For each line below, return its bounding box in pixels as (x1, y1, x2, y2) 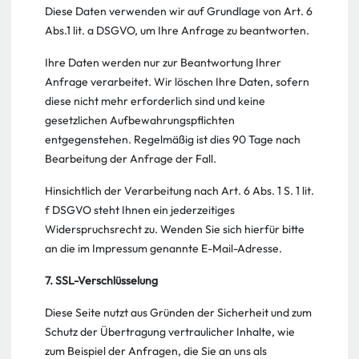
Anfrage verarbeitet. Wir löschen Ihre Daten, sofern (45, 75, 309, 89)
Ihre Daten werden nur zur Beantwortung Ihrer (45, 55, 281, 70)
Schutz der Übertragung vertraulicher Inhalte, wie (45, 325, 295, 339)
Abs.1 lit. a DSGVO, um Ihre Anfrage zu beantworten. (45, 23, 309, 38)
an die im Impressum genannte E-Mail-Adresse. (45, 241, 282, 256)
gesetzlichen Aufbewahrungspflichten (45, 113, 235, 127)
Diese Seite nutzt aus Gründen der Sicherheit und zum (45, 305, 312, 320)
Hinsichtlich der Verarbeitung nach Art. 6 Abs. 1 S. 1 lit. (45, 184, 314, 198)
